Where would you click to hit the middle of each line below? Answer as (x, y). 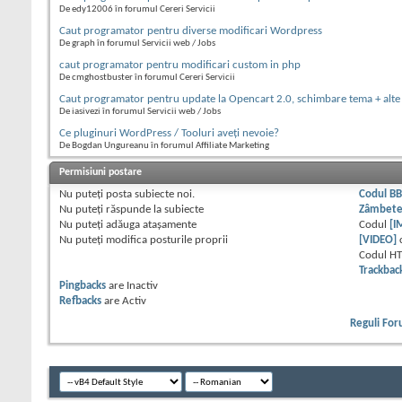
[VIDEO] (378, 240)
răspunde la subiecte (153, 210)
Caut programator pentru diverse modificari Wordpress (191, 31)
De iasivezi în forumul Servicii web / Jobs (140, 112)
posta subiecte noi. (149, 195)
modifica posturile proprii (166, 240)
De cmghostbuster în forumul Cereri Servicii (147, 78)
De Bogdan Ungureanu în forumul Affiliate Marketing (164, 146)
